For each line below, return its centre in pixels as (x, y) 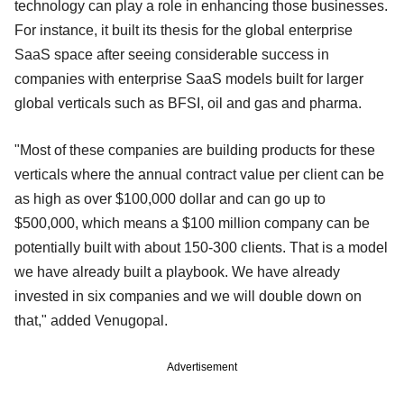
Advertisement (202, 367)
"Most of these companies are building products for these (195, 150)
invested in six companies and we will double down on (188, 296)
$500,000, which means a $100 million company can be (192, 223)
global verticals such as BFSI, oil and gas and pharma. (190, 103)
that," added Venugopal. (93, 320)
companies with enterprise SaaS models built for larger (189, 78)
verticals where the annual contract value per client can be (199, 174)
